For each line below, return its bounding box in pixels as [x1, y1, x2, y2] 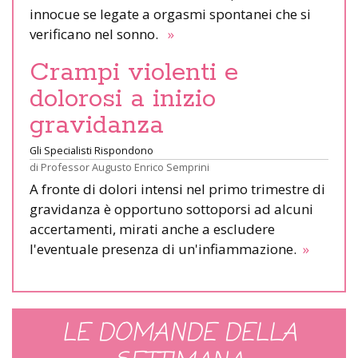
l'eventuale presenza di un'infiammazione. [30, 239, 300, 258]
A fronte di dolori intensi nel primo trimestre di [30, 179, 325, 198]
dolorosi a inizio [30, 82, 216, 115]
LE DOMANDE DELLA [61, 315, 297, 352]
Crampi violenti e [30, 56, 238, 89]
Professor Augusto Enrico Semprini [41, 159, 209, 174]
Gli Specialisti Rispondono [30, 142, 153, 157]
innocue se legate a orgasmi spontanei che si [30, 4, 311, 23]
